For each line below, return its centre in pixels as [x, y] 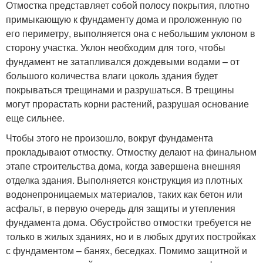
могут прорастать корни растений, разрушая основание [127, 104]
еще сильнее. [35, 118]
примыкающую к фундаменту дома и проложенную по [124, 19]
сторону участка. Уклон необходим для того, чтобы [116, 47]
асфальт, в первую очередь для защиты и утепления [121, 208]
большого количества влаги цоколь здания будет [112, 75]
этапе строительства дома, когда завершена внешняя [123, 166]
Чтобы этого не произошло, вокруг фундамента [109, 138]
